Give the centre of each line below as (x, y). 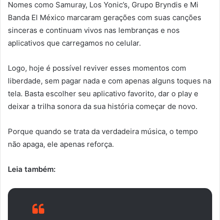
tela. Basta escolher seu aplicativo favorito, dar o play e (103, 94)
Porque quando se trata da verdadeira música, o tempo (103, 132)
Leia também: (32, 169)
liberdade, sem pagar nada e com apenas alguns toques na (110, 81)
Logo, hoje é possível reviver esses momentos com (97, 68)
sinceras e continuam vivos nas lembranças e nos (94, 30)
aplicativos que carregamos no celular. (74, 43)
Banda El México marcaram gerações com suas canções (105, 18)
